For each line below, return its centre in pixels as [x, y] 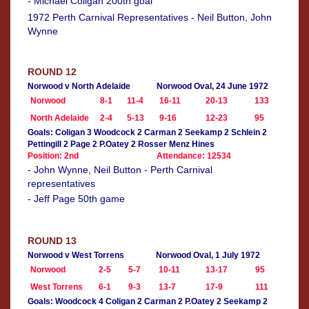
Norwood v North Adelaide [79, 87]
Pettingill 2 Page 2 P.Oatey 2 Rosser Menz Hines [121, 144]
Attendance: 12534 [194, 156]
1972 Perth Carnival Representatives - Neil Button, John [150, 18]
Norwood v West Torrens [76, 256]
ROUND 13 [52, 241]
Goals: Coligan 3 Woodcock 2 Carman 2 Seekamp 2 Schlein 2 [147, 133]
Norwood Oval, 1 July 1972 [208, 256]
